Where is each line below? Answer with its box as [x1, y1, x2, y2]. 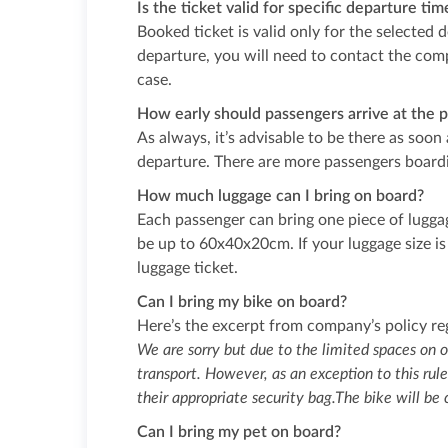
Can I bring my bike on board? [137, 294, 347, 310]
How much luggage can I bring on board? [137, 188, 424, 204]
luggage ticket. [137, 260, 238, 276]
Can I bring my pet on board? [137, 424, 341, 440]
